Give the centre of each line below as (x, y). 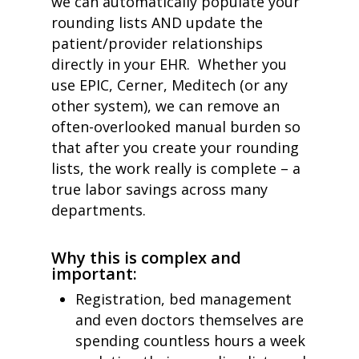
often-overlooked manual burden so (176, 127)
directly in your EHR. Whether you (169, 64)
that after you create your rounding (175, 147)
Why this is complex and (146, 258)
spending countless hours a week (190, 341)
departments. (101, 210)
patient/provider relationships (157, 43)
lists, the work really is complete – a (176, 168)
